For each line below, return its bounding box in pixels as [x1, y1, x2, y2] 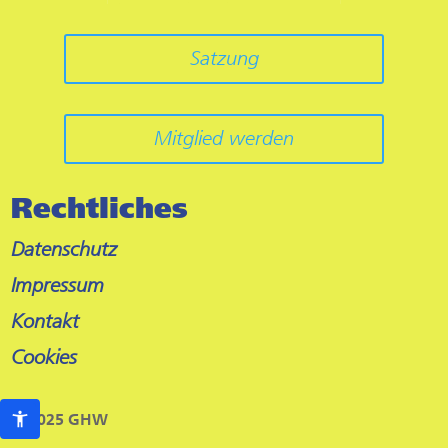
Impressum [11, 273, 105, 297]
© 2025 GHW [11, 409, 109, 429]
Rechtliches [11, 190, 189, 225]
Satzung [189, 46, 259, 70]
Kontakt [11, 309, 80, 333]
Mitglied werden [154, 126, 294, 150]
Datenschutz [11, 237, 118, 261]
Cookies [11, 345, 78, 369]
